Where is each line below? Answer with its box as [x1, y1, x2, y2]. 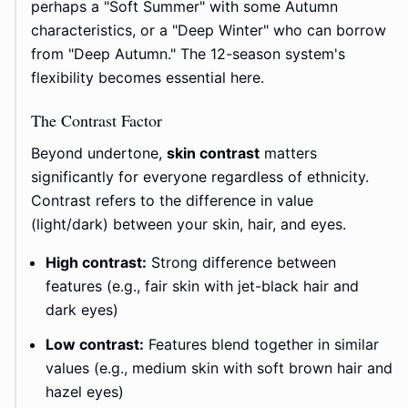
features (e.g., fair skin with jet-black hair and [46, 277, 359, 296]
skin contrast [167, 144, 260, 163]
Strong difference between [147, 253, 336, 272]
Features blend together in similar [144, 335, 379, 354]
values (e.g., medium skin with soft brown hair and [46, 359, 393, 378]
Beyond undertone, [31, 144, 167, 163]
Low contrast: [46, 335, 144, 354]
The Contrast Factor [31, 109, 162, 132]
